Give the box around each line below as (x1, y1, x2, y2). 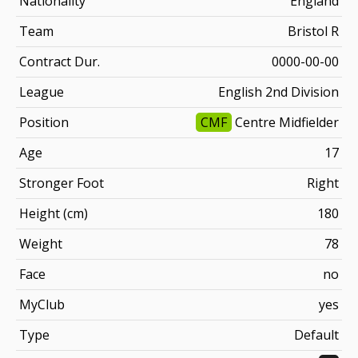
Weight (19, 234, 62, 253)
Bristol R (288, 22, 339, 40)
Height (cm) (19, 204, 88, 222)
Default (294, 325, 339, 344)
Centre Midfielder (232, 113, 339, 131)
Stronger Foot (19, 173, 104, 192)
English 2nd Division (218, 82, 339, 101)
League (19, 82, 64, 101)
